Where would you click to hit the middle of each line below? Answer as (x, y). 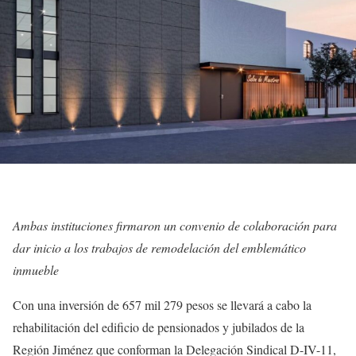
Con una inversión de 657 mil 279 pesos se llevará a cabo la (162, 304)
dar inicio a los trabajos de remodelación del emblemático (159, 247)
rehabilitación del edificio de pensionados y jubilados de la (159, 327)
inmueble (36, 269)
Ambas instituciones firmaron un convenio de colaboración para (175, 225)
